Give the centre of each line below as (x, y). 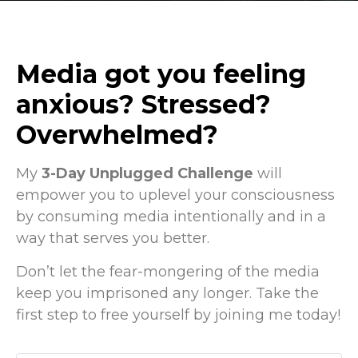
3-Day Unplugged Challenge (147, 174)
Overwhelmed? (117, 135)
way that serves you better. (113, 239)
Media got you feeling (161, 74)
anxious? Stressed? (143, 105)
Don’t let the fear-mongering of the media (168, 271)
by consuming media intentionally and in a (171, 217)
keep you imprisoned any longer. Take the (167, 293)
